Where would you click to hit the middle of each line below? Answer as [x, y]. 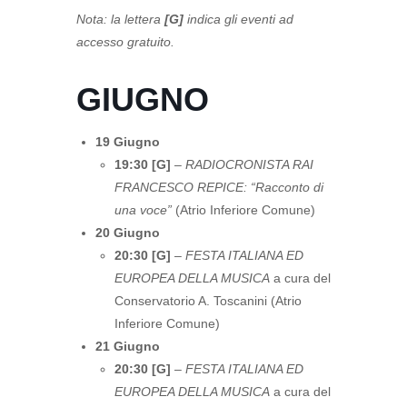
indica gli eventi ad [238, 19]
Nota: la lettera [120, 19]
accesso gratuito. [125, 42]
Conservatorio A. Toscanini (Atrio [208, 301]
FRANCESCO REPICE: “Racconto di [219, 187]
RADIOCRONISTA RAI [249, 164]
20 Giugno [128, 233]
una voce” [143, 210]
